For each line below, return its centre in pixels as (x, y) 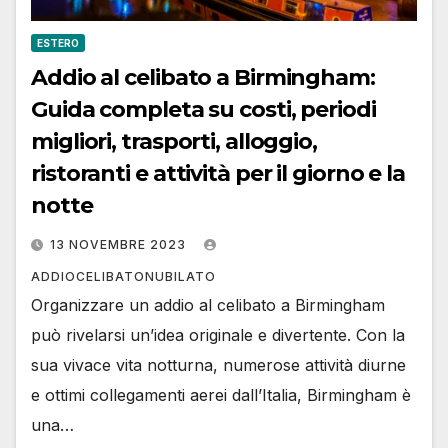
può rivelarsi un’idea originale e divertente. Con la (218, 335)
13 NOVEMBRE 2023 (120, 245)
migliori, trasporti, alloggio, (174, 142)
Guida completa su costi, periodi (203, 110)
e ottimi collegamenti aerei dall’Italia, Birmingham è (221, 395)
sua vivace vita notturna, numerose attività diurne (218, 365)
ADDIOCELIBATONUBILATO (123, 277)
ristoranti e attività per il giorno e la (218, 174)
